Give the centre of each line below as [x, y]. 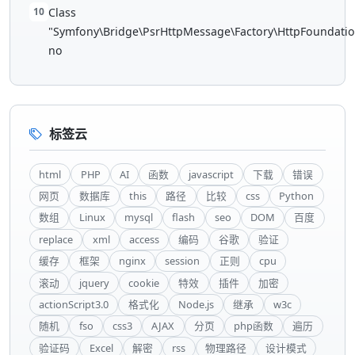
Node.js [196, 304]
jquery [94, 282]
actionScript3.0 [74, 304]
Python [297, 196]
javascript [211, 174]
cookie [143, 282]
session [183, 261]
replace [56, 239]
